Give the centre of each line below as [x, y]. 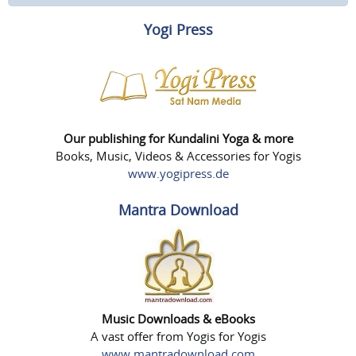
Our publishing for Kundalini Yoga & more [178, 139]
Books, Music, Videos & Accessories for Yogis [178, 156]
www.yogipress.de [178, 174]
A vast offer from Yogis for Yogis [178, 336]
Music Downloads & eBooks [178, 318]
